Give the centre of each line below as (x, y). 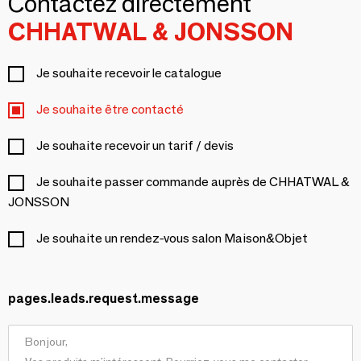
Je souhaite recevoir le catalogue (129, 73)
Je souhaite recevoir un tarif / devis (135, 145)
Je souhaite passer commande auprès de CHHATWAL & (193, 181)
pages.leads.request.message (104, 298)
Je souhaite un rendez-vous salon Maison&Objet (172, 238)
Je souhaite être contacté (110, 109)
